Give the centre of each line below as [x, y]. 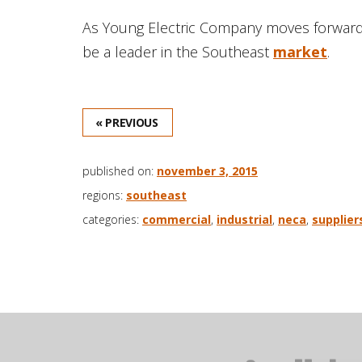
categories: [112, 219]
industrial [244, 219]
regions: [104, 195]
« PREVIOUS [127, 122]
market [300, 51]
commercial [177, 219]
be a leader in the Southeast [178, 51]
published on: [120, 170]
